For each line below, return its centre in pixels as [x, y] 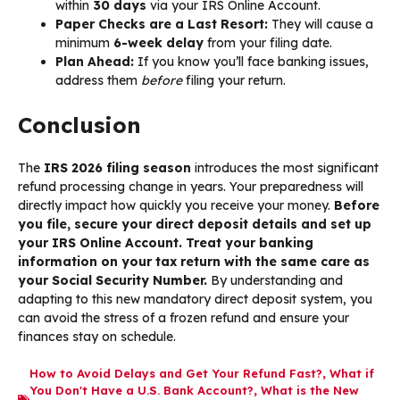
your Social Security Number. [112, 281]
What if [352, 374]
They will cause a [321, 25]
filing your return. [234, 81]
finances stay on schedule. [97, 337]
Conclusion [79, 125]
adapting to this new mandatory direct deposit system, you [195, 300]
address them [98, 81]
